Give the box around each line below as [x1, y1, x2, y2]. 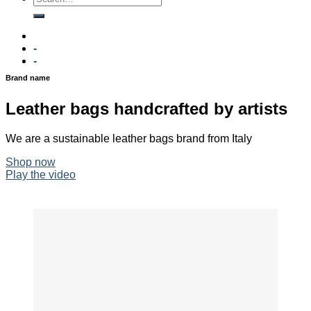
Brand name [6, 73, 50, 82]
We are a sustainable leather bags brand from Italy [6, 132, 252, 144]
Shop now [6, 155, 56, 168]
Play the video [6, 168, 76, 180]
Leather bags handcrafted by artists [6, 99, 287, 118]
